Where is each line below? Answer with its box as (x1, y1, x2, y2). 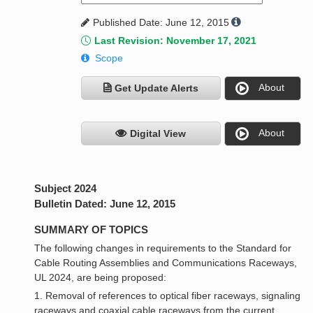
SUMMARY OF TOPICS (34, 224, 149, 236)
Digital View (130, 128, 187, 140)
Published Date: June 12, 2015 (92, 17, 229, 29)
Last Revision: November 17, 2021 (94, 35, 256, 47)
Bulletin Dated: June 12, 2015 (34, 198, 176, 210)
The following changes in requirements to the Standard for (34, 242, 292, 254)
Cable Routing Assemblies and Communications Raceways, (34, 257, 298, 269)
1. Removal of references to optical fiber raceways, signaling (34, 290, 301, 302)
